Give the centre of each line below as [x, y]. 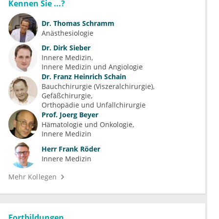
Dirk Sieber [71, 48]
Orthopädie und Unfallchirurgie [94, 105]
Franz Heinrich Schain [89, 77]
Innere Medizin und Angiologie [92, 67]
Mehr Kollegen [33, 177]
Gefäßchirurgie [66, 96]
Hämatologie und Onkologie [87, 125]
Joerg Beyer [78, 115]
